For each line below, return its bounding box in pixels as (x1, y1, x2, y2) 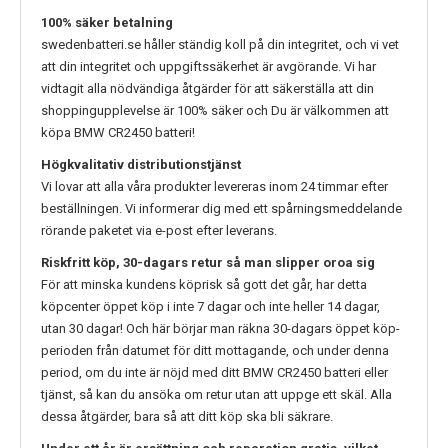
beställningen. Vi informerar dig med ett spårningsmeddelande (41, 201, 402, 217)
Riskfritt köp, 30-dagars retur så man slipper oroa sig (41, 255, 375, 271)
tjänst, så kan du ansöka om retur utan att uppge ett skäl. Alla (41, 387, 392, 403)
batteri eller (321, 365, 388, 381)
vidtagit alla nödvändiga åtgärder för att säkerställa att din (41, 81, 374, 97)
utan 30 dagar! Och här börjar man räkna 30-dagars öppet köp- (41, 321, 400, 337)
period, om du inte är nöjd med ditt (41, 365, 243, 381)
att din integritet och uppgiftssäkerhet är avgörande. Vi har (41, 59, 376, 75)
